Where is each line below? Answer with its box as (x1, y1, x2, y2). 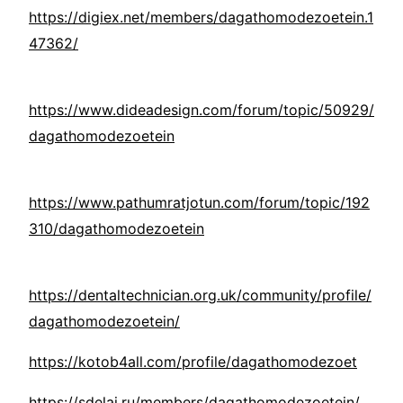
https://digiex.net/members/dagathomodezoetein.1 (29, 8, 373, 27)
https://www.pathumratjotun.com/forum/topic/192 (29, 193, 370, 212)
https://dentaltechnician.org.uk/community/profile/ (29, 286, 372, 305)
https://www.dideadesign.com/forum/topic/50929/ (29, 101, 374, 120)
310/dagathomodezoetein (29, 219, 204, 238)
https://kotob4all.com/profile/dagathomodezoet (29, 353, 357, 372)
